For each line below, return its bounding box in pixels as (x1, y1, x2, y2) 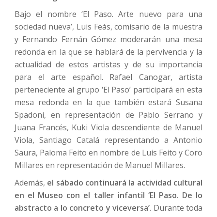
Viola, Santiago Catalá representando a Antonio (15, 135, 202, 145)
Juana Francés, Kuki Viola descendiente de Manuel (15, 122, 202, 133)
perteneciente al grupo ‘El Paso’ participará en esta (15, 84, 202, 95)
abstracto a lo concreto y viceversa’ (15, 202, 150, 213)
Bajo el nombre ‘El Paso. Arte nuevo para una (15, 9, 202, 19)
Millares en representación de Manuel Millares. (15, 160, 185, 170)
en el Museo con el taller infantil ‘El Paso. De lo (15, 190, 202, 201)
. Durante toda (150, 202, 203, 213)
